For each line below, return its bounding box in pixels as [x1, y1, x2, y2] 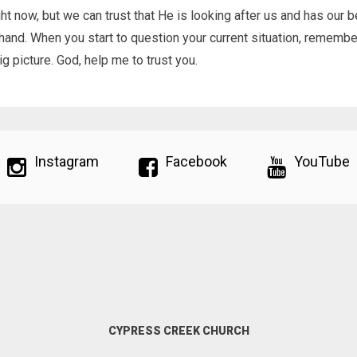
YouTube [294, 153, 350, 170]
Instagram [34, 153, 99, 170]
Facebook [166, 153, 227, 170]
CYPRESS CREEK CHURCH [108, 324, 249, 337]
